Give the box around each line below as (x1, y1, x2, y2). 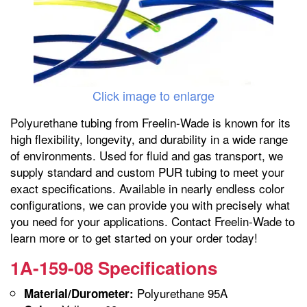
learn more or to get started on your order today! (10, 229, 258, 247)
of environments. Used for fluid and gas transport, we (10, 147, 283, 164)
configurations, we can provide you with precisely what (10, 196, 290, 214)
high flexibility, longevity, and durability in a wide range (10, 130, 288, 148)
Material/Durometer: (24, 285, 134, 302)
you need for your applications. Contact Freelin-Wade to (10, 212, 295, 230)
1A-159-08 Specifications (10, 255, 217, 281)
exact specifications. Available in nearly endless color (10, 180, 284, 197)
